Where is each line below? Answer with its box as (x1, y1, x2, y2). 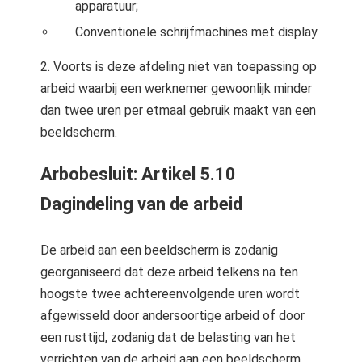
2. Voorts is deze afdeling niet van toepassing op (40, 59, 317, 74)
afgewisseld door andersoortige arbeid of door (40, 308, 305, 323)
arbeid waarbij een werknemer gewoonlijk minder (40, 81, 312, 96)
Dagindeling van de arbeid (40, 194, 242, 214)
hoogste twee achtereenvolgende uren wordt (40, 286, 300, 301)
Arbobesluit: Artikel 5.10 (40, 164, 236, 184)
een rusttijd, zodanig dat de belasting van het (40, 330, 296, 345)
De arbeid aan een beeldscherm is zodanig (40, 242, 278, 258)
